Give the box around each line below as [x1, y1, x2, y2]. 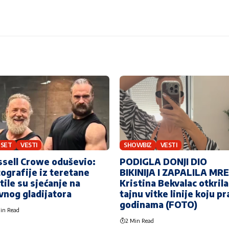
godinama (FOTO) [120, 198, 197, 210]
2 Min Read [125, 217, 154, 224]
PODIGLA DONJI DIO [120, 155, 207, 167]
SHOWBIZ [124, 141, 152, 149]
